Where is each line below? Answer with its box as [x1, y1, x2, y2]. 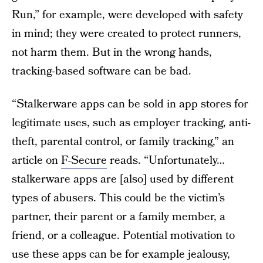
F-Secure [61, 153, 107, 168]
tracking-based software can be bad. [12, 63, 191, 79]
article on [12, 153, 61, 168]
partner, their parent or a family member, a [12, 209, 225, 225]
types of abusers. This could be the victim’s [12, 190, 225, 206]
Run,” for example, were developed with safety [12, 7, 243, 23]
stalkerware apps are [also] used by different [12, 171, 234, 187]
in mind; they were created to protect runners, [12, 26, 241, 42]
